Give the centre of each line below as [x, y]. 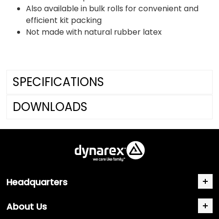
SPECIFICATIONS [59, 82]
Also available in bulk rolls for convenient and [112, 8]
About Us [27, 207]
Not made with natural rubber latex [94, 32]
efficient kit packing [65, 20]
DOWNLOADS [50, 107]
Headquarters [37, 182]
